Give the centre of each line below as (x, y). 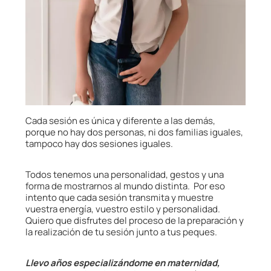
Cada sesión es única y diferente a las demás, (120, 121)
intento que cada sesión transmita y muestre (119, 198)
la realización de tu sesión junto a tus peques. (121, 232)
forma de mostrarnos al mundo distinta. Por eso (125, 186)
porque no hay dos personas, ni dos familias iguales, (134, 132)
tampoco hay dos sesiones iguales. (99, 144)
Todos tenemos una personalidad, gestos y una (125, 175)
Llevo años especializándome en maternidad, (123, 263)
